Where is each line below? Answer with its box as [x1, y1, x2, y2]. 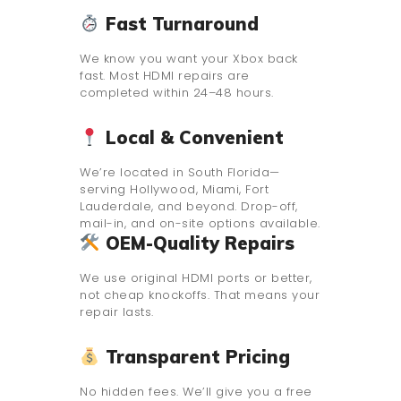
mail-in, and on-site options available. [80, 215, 320, 233]
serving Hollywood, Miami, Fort [80, 181, 269, 199]
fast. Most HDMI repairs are [80, 67, 250, 85]
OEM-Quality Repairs [99, 232, 294, 255]
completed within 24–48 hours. [80, 84, 274, 102]
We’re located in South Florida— [80, 164, 280, 182]
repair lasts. [80, 303, 154, 321]
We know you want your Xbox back [80, 50, 298, 68]
